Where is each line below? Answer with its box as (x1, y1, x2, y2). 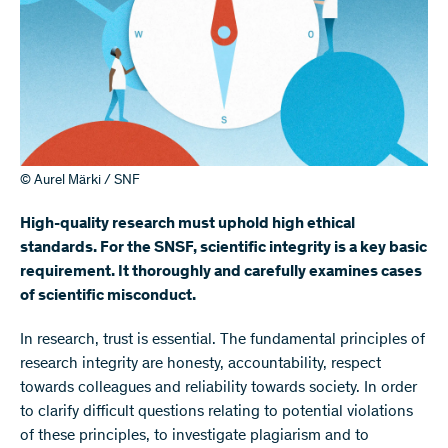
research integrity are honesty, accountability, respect (20, 356, 381, 372)
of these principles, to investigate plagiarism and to (20, 428, 369, 444)
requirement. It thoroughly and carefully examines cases (20, 264, 422, 280)
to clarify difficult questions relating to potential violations (20, 404, 413, 420)
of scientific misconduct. (20, 288, 196, 304)
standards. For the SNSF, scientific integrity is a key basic (20, 240, 427, 256)
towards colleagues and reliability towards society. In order (20, 380, 417, 396)
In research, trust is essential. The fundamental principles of (20, 332, 425, 348)
